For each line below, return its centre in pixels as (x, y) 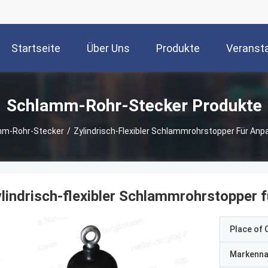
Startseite (36, 48)
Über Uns (108, 48)
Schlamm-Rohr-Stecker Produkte (134, 105)
